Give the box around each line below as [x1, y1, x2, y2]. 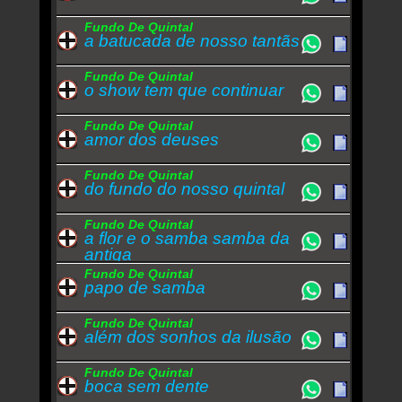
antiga [83, 245, 132, 265]
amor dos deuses [83, 130, 219, 150]
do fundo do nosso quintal [83, 179, 284, 199]
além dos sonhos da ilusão [83, 328, 292, 347]
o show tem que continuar [83, 81, 284, 100]
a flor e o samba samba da [83, 229, 290, 249]
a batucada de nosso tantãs [83, 31, 300, 51]
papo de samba [83, 278, 205, 298]
